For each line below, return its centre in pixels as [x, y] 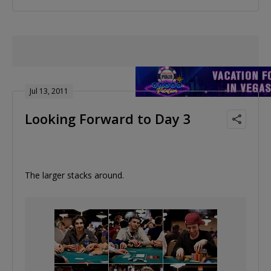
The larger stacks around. [74, 175]
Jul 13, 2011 [49, 91]
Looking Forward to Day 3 [108, 118]
